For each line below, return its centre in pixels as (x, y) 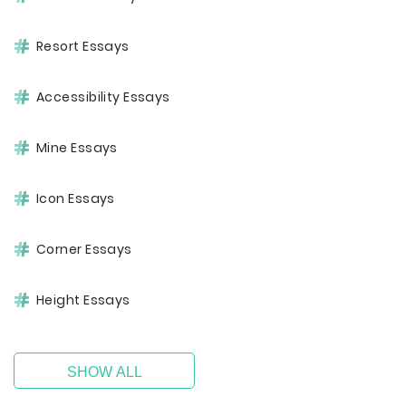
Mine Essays (77, 148)
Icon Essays (76, 198)
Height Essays (83, 300)
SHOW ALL (104, 372)
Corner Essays (84, 249)
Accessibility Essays (103, 97)
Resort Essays (83, 46)
